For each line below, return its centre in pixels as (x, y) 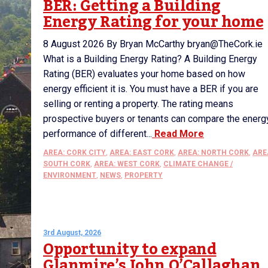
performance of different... (98, 134)
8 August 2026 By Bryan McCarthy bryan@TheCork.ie (153, 44)
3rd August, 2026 (72, 233)
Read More (178, 134)
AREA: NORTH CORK (213, 153)
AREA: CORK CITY (74, 153)
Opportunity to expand (130, 249)
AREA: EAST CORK (142, 153)
